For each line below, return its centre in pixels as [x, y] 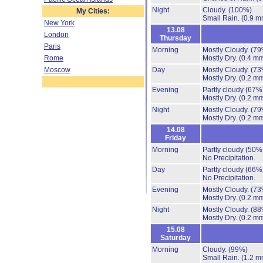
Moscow [57, 70]
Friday [176, 138]
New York [59, 23]
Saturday [176, 238]
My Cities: [93, 11]
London [56, 35]
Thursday [176, 38]
